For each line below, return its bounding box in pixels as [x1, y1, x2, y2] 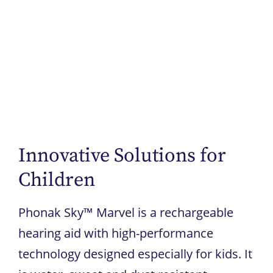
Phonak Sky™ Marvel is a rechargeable [18, 204, 233, 221]
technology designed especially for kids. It [18, 245, 252, 262]
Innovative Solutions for [18, 143, 226, 168]
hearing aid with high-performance [18, 224, 213, 241]
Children [18, 168, 95, 193]
